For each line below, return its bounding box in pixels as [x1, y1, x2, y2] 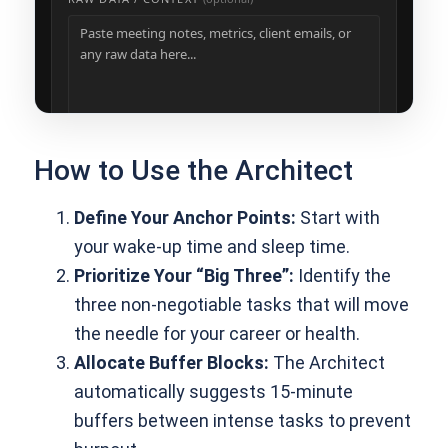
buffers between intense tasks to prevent [74, 410, 412, 432]
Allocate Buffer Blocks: [74, 352, 270, 374]
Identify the [294, 265, 392, 287]
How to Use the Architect [34, 154, 354, 188]
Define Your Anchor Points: [74, 207, 297, 229]
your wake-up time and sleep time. [74, 236, 351, 258]
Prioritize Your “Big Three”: [74, 265, 295, 287]
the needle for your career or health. [74, 323, 361, 345]
